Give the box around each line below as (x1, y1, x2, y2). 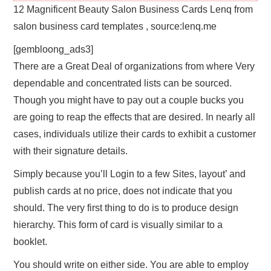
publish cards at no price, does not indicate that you (13, 185, 233, 196)
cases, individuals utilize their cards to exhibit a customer (13, 128, 256, 139)
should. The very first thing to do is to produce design (13, 202, 239, 213)
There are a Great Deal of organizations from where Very (13, 60, 255, 71)
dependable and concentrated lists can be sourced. (13, 77, 232, 88)
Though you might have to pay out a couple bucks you (13, 94, 244, 105)
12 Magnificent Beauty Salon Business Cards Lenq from (13, 4, 253, 15)
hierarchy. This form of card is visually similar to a (13, 219, 223, 230)
